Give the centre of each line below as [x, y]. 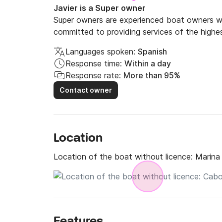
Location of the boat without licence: [124, 157]
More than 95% [152, 75]
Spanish [152, 52]
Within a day [148, 63]
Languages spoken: [100, 52]
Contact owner [86, 90]
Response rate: [93, 75]
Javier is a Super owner [100, 8]
